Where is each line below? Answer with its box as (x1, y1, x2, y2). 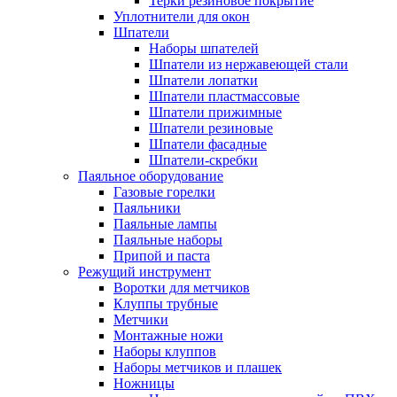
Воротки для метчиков (113, 280, 250, 295)
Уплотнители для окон (113, 9, 250, 24)
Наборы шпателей (149, 41, 259, 56)
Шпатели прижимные (149, 105, 282, 120)
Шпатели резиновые (149, 121, 273, 136)
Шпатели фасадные (149, 136, 267, 152)
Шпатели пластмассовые (149, 89, 300, 104)
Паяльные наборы (113, 232, 222, 247)
